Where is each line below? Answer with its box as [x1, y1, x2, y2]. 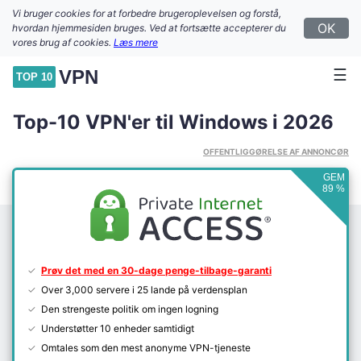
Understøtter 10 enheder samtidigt [41, 322, 194, 334]
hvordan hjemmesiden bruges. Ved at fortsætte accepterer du [12, 22, 286, 34]
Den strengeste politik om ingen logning [41, 303, 218, 315]
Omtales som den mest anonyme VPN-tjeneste [41, 342, 251, 354]
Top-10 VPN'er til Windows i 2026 [13, 110, 334, 134]
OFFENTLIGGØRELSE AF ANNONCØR [203, 147, 349, 156]
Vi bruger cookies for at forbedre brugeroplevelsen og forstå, [12, 7, 281, 19]
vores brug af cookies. [12, 36, 111, 48]
